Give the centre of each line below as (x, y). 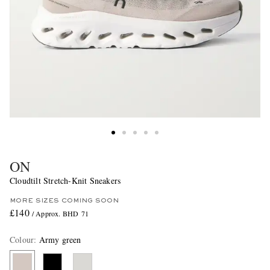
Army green (60, 240)
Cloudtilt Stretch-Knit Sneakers (65, 181)
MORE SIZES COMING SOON (64, 201)
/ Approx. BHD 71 (60, 214)
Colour (22, 240)
